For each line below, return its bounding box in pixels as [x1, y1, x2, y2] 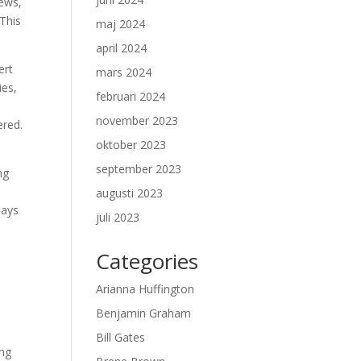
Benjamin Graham [96, 305, 192, 321]
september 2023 [96, 161, 182, 176]
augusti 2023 [96, 185, 164, 201]
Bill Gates [96, 330, 146, 345]
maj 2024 [96, 16, 146, 31]
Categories [96, 247, 199, 276]
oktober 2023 [96, 137, 167, 152]
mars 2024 [96, 64, 152, 80]
